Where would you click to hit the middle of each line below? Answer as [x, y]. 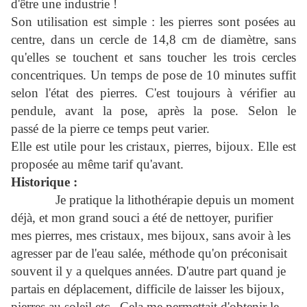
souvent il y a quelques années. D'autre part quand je [148, 271]
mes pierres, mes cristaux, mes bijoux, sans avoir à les [151, 236]
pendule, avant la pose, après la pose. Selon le [153, 111]
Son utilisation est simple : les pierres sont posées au [153, 22]
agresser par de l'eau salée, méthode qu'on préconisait [149, 254]
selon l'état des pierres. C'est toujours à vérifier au [153, 93]
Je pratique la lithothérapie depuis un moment [152, 200]
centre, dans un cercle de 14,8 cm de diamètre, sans [153, 40]
